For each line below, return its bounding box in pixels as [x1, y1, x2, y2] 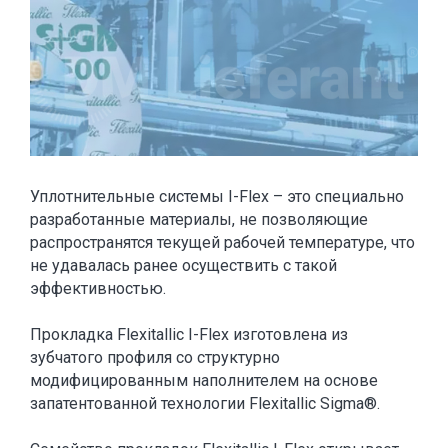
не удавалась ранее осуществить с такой [30, 256, 337, 276]
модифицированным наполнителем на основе [30, 371, 378, 391]
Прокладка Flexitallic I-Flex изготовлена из [30, 325, 348, 345]
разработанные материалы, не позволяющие [30, 210, 368, 230]
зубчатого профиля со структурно [30, 348, 280, 368]
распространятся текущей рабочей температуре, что [30, 233, 415, 253]
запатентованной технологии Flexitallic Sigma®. [30, 394, 380, 414]
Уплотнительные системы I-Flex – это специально [30, 187, 404, 207]
